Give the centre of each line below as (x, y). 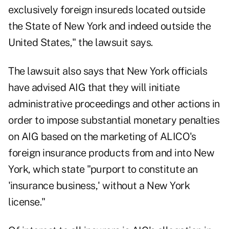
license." (27, 202)
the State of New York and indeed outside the (109, 26)
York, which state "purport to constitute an (103, 169)
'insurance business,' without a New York (99, 186)
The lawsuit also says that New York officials (108, 71)
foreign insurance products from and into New (111, 153)
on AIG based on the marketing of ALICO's (102, 137)
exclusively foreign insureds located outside (107, 10)
